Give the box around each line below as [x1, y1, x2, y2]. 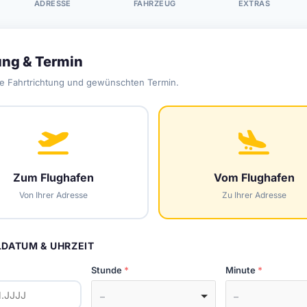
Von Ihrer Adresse [19, 190, 88, 200]
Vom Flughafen [213, 171, 295, 184]
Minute [225, 265, 256, 275]
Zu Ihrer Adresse [221, 190, 286, 200]
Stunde [91, 265, 123, 275]
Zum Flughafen [12, 171, 94, 184]
